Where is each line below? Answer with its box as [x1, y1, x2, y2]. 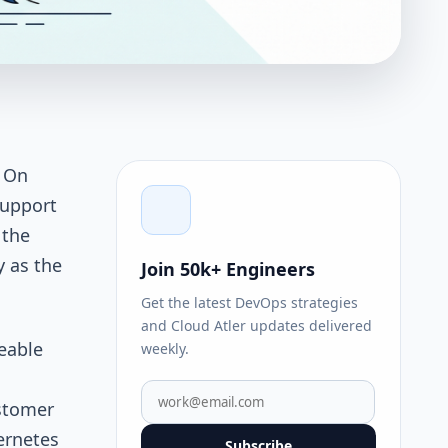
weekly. [141, 338, 190, 358]
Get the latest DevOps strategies [141, 292, 359, 312]
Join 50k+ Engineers [141, 256, 316, 281]
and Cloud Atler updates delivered [141, 315, 373, 335]
